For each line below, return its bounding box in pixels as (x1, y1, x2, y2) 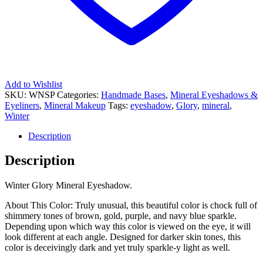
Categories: (57, 89, 101, 100)
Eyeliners (5, 100, 39, 110)
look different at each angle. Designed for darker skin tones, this (5, 232, 241, 242)
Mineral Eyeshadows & (170, 89, 258, 100)
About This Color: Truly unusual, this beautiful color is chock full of (5, 200, 257, 211)
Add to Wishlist (5, 79, 62, 89)
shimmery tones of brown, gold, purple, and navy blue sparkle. (5, 211, 237, 221)
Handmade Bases (101, 89, 166, 100)
